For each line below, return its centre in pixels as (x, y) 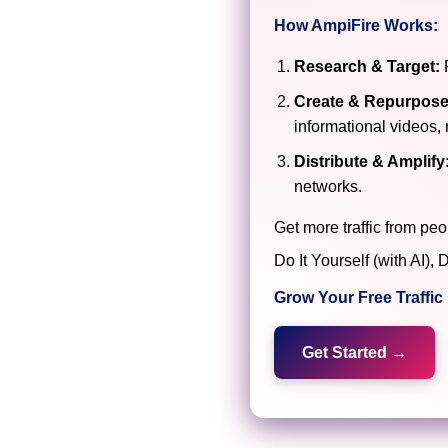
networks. (327, 187)
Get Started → (354, 353)
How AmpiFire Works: (355, 26)
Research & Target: (366, 67)
